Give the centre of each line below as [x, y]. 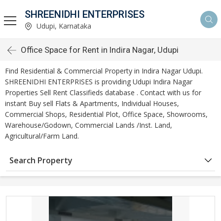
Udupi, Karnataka [63, 26]
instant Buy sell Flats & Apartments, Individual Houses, [92, 103]
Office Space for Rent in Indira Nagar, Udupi [100, 50]
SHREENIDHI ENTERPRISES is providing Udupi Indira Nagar [99, 82]
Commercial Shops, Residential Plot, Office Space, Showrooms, [106, 114]
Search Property [41, 160]
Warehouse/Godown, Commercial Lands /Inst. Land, [89, 125]
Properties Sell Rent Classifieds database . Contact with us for [103, 92]
